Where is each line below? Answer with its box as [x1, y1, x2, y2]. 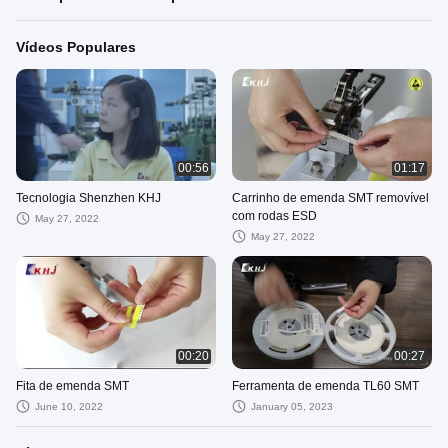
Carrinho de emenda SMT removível [232, 191, 430, 206]
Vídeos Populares [16, 39, 136, 55]
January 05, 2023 [251, 400, 334, 412]
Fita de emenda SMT [16, 378, 129, 393]
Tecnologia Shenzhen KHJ [16, 191, 161, 206]
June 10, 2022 [35, 400, 103, 412]
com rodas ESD [232, 209, 318, 224]
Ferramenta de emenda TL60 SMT [232, 378, 420, 393]
